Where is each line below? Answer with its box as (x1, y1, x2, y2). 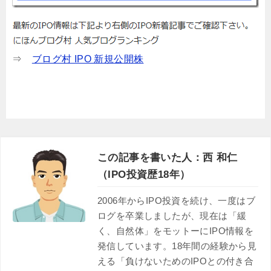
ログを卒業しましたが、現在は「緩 (97, 210, 247, 221)
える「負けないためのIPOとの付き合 (97, 255, 254, 266)
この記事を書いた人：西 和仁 (97, 151, 238, 163)
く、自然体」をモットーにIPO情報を (97, 225, 254, 236)
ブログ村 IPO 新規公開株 (31, 53, 144, 64)
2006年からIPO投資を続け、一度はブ (97, 195, 255, 206)
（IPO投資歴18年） (97, 168, 191, 180)
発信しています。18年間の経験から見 (97, 240, 257, 251)
